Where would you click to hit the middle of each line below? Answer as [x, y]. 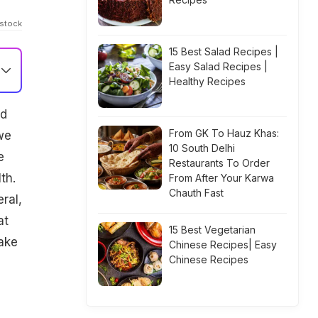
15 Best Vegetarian [212, 230]
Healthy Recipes [207, 81]
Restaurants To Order [219, 163]
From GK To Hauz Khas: [224, 133]
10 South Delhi [202, 148]
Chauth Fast [196, 193]
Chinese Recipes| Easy [223, 245]
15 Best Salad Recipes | [224, 51]
